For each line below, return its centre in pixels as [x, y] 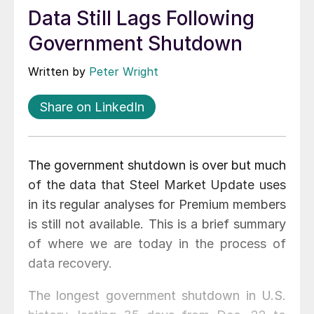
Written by [59, 72]
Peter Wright [124, 72]
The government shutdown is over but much [157, 165]
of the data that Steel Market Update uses [157, 185]
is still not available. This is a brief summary [157, 224]
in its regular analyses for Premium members [157, 205]
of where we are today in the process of [157, 244]
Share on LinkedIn [92, 107]
